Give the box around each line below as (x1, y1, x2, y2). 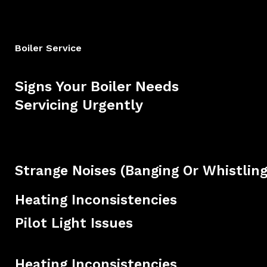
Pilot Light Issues (15, 215, 133, 231)
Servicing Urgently (15, 96, 143, 113)
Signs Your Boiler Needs (15, 77, 179, 95)
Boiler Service (15, 42, 82, 54)
